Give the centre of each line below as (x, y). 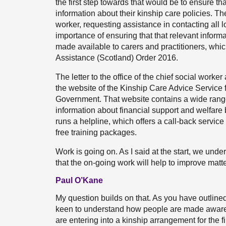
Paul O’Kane (79, 180)
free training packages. (96, 132)
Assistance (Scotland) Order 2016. (117, 58)
